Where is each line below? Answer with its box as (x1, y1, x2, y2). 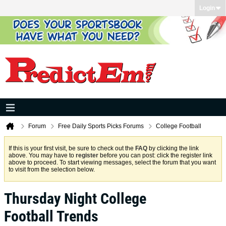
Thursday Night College (4, 190, 146, 207)
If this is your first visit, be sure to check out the (9, 145, 135, 152)
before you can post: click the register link (98, 152, 212, 159)
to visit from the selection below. (9, 166, 95, 173)
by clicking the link (147, 145, 199, 152)
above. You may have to (9, 152, 76, 159)
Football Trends (4, 207, 98, 225)
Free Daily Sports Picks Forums (58, 123, 144, 130)
